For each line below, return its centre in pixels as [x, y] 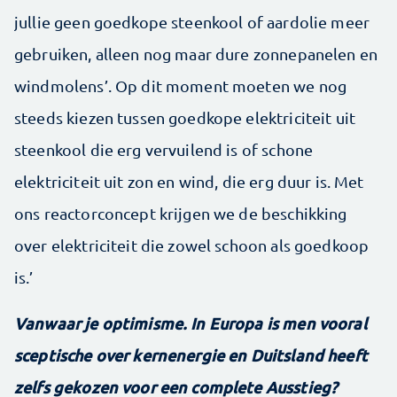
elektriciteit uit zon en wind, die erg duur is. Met [189, 181]
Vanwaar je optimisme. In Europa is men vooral [191, 323]
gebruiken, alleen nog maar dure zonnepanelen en [196, 54]
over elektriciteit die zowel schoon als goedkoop [192, 245]
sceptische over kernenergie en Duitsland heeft [191, 355]
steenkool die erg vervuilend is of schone [164, 149]
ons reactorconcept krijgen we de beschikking [181, 213]
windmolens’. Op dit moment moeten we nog [180, 86]
